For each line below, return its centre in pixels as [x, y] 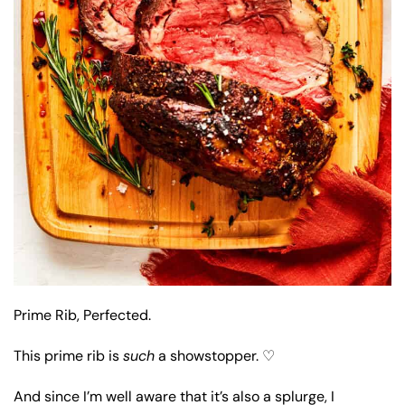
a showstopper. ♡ [215, 355]
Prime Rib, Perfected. [82, 315]
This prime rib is [68, 355]
